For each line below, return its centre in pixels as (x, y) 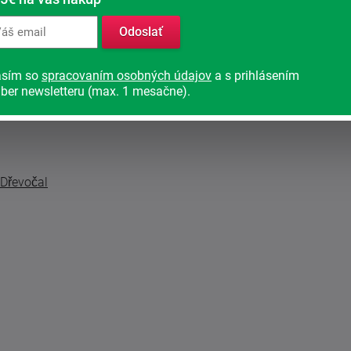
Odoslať (141, 32)
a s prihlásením (255, 76)
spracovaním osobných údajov (127, 76)
